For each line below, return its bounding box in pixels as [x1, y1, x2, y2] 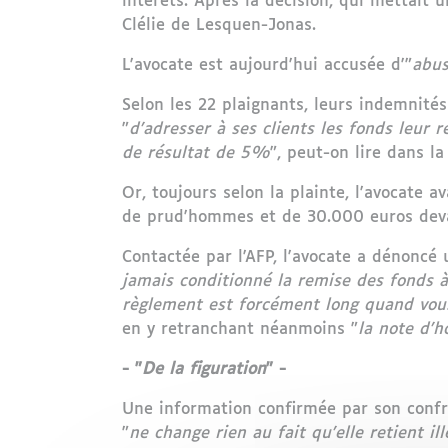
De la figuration [142, 361, 266, 378]
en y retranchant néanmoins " [122, 321, 358, 338]
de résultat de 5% [122, 145, 270, 162]
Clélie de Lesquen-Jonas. [122, 17, 322, 34]
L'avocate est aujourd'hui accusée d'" [122, 57, 412, 74]
